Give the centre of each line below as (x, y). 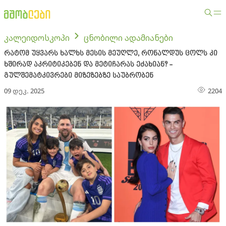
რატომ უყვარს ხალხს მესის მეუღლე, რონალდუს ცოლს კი (111, 53)
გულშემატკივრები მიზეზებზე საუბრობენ (79, 76)
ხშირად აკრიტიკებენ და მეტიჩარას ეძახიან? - (88, 65)
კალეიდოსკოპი (37, 38)
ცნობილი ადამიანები (128, 38)
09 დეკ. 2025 (24, 91)
